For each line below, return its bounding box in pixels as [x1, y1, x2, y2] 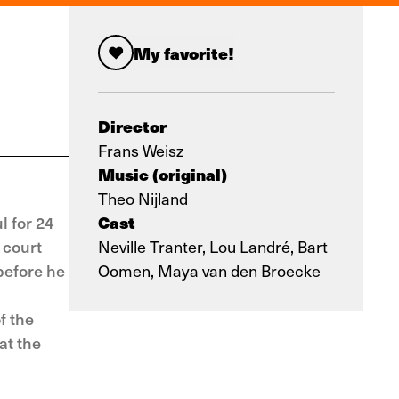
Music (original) [98, 162, 227, 186]
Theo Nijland [98, 187, 188, 209]
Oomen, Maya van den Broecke [98, 259, 321, 281]
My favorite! [134, 40, 234, 65]
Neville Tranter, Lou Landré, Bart [98, 235, 328, 257]
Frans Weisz [98, 139, 183, 161]
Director [98, 114, 167, 138]
